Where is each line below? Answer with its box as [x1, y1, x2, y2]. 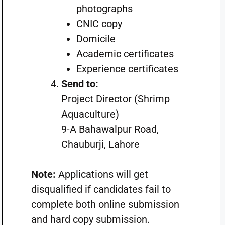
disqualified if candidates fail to [31, 183, 171, 195]
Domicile [76, 33, 116, 45]
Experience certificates [76, 63, 178, 75]
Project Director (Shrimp [61, 93, 170, 105]
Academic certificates [76, 48, 174, 60]
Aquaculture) [61, 108, 119, 120]
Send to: [61, 78, 98, 90]
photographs [76, 3, 133, 15]
